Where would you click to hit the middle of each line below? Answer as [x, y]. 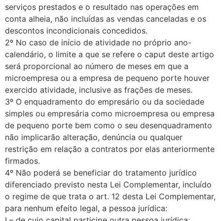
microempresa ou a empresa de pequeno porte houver [107, 78]
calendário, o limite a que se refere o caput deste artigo [110, 54]
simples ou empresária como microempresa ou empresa [110, 113]
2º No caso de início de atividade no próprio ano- [98, 42]
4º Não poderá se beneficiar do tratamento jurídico [101, 172]
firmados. [22, 161]
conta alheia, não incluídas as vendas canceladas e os [106, 18]
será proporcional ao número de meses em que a [97, 66]
